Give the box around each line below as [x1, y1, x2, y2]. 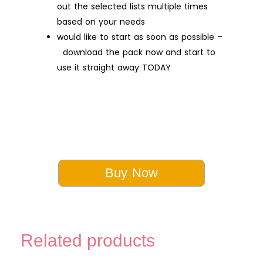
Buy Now [105, 165, 158, 180]
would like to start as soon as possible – [57, 31, 222, 43]
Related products [21, 230, 155, 250]
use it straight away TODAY [57, 61, 171, 73]
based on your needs [57, 15, 145, 28]
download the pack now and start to [57, 46, 215, 58]
